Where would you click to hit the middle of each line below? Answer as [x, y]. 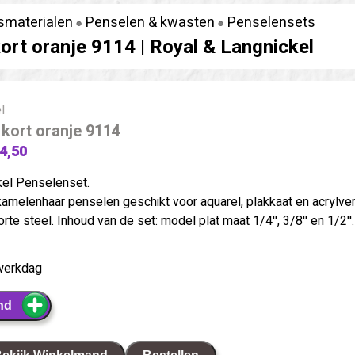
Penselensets [271, 22]
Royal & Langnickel [231, 47]
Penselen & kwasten [150, 22]
